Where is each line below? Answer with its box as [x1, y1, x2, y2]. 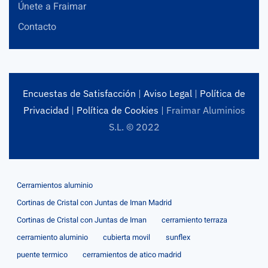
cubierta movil [103, 232, 151, 243]
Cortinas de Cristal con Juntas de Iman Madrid [16, 197, 172, 208]
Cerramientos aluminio [16, 179, 93, 191]
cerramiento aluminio [16, 232, 88, 243]
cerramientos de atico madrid [83, 249, 182, 260]
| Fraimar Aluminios [158, 103, 245, 116]
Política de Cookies [76, 103, 159, 116]
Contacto [18, 19, 56, 34]
